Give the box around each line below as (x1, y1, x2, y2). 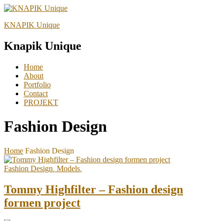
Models (57, 164, 80, 173)
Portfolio (24, 80, 51, 89)
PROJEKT (24, 98, 58, 107)
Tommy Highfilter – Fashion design (4, 183, 183, 196)
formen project (4, 196, 80, 209)
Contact (24, 89, 48, 98)
